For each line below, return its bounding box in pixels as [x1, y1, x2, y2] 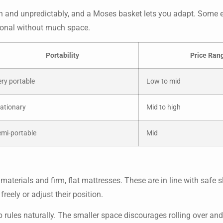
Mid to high [146, 103, 181, 111]
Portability [45, 51, 79, 60]
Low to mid [146, 77, 181, 86]
